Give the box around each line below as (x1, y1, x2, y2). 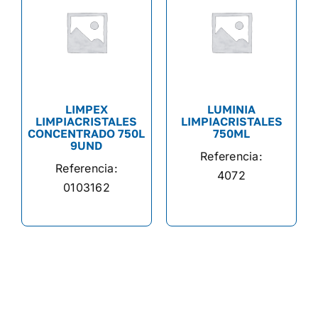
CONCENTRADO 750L (28, 126, 146, 141)
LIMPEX (65, 102, 108, 117)
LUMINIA (207, 102, 256, 117)
